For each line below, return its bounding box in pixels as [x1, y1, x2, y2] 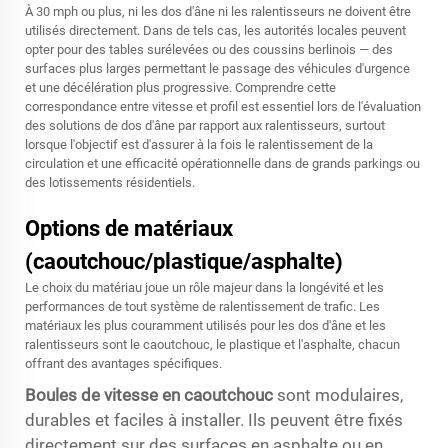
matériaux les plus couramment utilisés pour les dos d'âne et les [25, 318, 386, 333]
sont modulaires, [277, 385, 403, 405]
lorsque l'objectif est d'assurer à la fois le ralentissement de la [25, 137, 373, 152]
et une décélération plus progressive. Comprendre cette [25, 80, 336, 95]
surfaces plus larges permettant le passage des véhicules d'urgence [25, 61, 410, 76]
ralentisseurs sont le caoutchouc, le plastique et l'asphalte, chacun [25, 337, 400, 352]
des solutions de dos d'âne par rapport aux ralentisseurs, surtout [25, 118, 385, 133]
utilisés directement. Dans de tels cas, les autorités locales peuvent [25, 23, 406, 38]
